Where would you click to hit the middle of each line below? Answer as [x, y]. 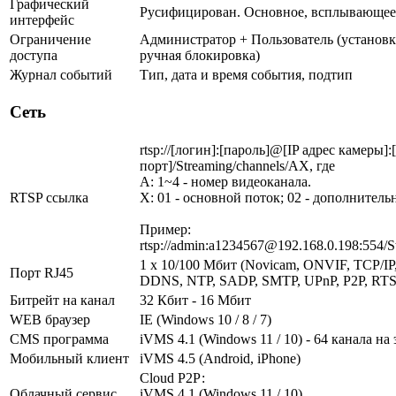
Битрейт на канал [62, 300]
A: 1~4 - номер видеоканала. [225, 181]
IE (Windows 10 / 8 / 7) [206, 319]
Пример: [165, 229]
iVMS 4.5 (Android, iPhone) [220, 358]
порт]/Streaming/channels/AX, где [237, 165]
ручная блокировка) [200, 55]
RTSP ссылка [49, 197]
